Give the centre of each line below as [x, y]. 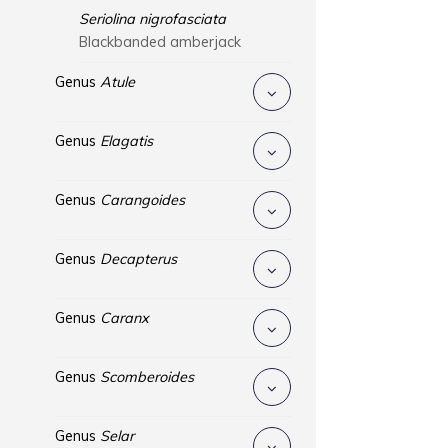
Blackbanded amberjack [159, 42]
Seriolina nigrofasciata [152, 19]
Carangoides [142, 200]
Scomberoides [146, 377]
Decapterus [138, 259]
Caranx [124, 318]
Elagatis [126, 141]
